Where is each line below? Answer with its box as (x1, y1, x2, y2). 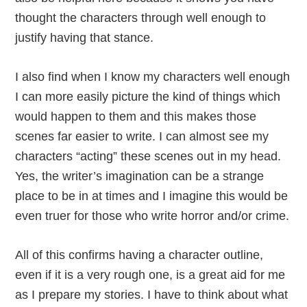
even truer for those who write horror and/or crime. (15, 209, 290, 223)
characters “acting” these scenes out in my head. (15, 149, 282, 164)
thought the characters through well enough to (15, 11, 267, 25)
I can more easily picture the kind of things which (15, 90, 281, 104)
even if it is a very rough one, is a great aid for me (15, 268, 286, 282)
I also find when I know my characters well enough (15, 70, 291, 84)
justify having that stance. (15, 31, 154, 45)
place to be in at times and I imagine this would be (15, 189, 288, 204)
